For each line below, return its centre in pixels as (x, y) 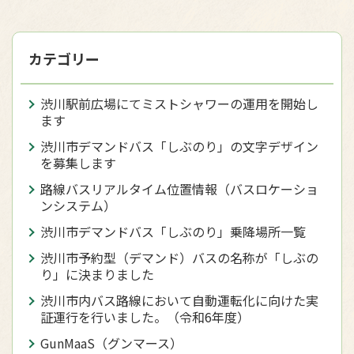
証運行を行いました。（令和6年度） (145, 317)
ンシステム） (78, 206)
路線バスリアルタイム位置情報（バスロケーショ (179, 189)
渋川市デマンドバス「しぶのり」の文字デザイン (179, 147)
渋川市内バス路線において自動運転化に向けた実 (179, 301)
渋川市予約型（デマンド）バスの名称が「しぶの (179, 258)
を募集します (78, 163)
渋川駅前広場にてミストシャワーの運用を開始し (179, 104)
